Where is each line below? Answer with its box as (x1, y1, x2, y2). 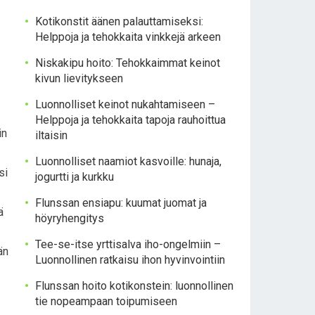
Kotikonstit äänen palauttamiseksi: (35, 15, 203, 28)
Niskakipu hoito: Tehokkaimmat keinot (35, 56, 220, 70)
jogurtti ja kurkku (35, 170, 114, 184)
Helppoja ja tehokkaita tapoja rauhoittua (35, 113, 226, 127)
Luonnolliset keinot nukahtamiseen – (35, 98, 215, 111)
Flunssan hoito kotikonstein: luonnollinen (35, 279, 233, 292)
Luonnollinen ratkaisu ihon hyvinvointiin (35, 253, 225, 266)
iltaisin (35, 129, 67, 142)
